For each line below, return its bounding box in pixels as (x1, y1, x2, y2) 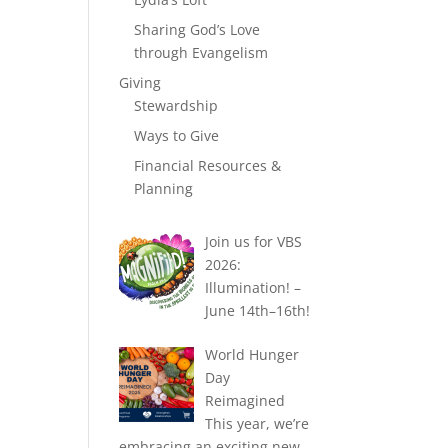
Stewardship (134, 96, 219, 116)
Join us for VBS (204, 232, 302, 252)
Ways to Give (134, 126, 220, 146)
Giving (119, 73, 162, 93)
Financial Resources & (134, 156, 282, 176)
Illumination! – (204, 278, 301, 298)
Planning (134, 179, 194, 199)
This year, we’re (204, 414, 309, 434)
